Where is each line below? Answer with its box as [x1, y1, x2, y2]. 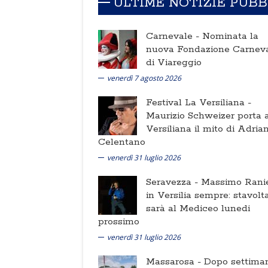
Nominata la [202, 29, 258, 42]
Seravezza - [146, 175, 201, 188]
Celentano [98, 135, 145, 148]
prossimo [98, 215, 139, 228]
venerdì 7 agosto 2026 [107, 72, 181, 83]
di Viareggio [146, 56, 202, 69]
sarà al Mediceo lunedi [146, 202, 250, 215]
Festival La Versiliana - [146, 96, 251, 109]
